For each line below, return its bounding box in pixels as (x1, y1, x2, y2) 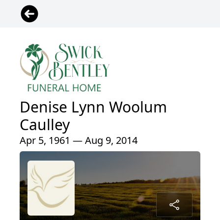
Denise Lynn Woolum (20, 97, 167, 117)
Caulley (20, 114, 70, 135)
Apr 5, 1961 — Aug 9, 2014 (20, 134, 137, 147)
